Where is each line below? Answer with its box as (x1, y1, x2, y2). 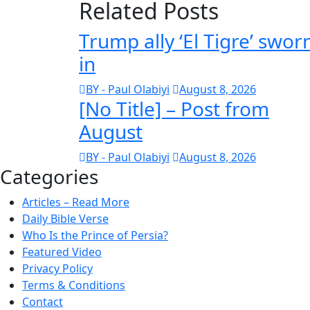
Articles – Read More (22, 194, 129, 210)
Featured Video (22, 244, 102, 259)
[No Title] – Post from (79, 95, 269, 122)
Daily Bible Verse (22, 210, 109, 226)
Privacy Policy (22, 260, 93, 276)
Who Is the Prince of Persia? (22, 227, 168, 243)
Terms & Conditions (22, 277, 125, 293)
